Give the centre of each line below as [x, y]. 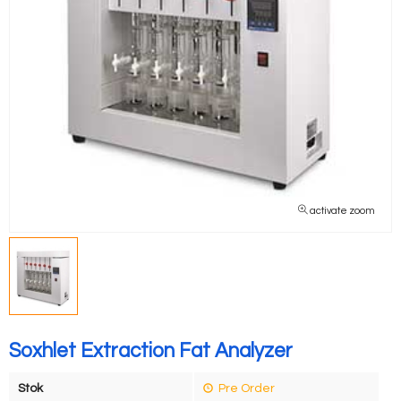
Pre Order [245, 388]
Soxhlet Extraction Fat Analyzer [151, 351]
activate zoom [341, 211]
